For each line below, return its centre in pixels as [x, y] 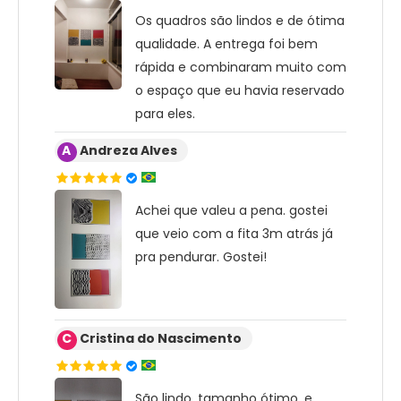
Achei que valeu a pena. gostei [231, 210]
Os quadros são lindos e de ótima [240, 20]
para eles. [165, 113]
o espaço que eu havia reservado [240, 90]
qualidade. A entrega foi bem [226, 43]
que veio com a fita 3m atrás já [234, 233]
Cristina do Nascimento [161, 339]
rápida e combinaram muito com [241, 67]
